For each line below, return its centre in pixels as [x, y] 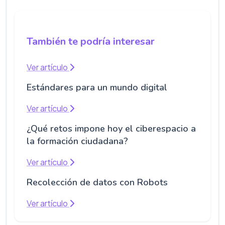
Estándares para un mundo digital [97, 88]
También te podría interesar [91, 42]
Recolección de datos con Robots [97, 183]
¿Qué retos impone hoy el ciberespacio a [111, 129]
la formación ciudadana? [77, 141]
